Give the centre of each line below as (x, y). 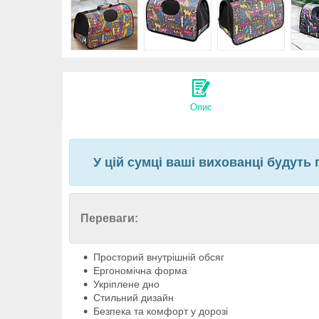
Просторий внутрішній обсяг (159, 257)
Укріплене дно (126, 284)
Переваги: (109, 219)
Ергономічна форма (140, 271)
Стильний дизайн (134, 298)
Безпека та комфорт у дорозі (161, 312)
